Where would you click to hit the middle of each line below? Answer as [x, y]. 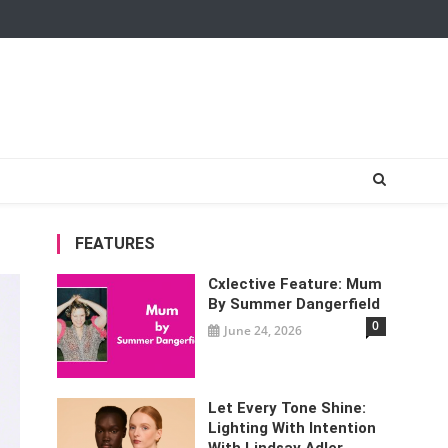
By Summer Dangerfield [294, 304]
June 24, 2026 [263, 330]
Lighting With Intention [292, 427]
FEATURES [114, 243]
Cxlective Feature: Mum [295, 284]
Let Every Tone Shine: [287, 407]
